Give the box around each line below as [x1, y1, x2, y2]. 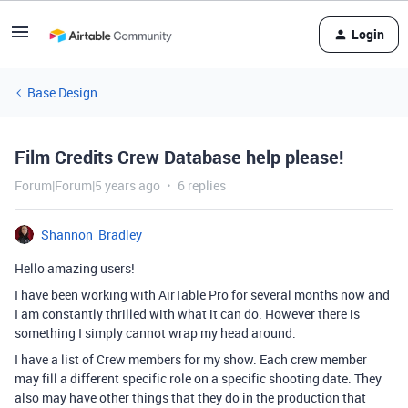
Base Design [27, 84, 97, 101]
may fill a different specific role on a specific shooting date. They [15, 370, 382, 387]
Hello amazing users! [15, 260, 135, 277]
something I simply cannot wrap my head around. [15, 324, 296, 342]
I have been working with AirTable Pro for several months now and [15, 286, 390, 303]
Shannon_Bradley [41, 226, 142, 243]
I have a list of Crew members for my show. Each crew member [15, 351, 367, 368]
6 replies [178, 177, 226, 194]
